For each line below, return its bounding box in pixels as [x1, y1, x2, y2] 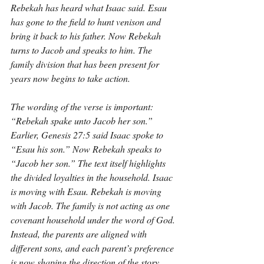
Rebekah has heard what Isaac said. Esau [11, 1, 169, 14]
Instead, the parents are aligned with [11, 227, 149, 240]
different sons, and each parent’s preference [11, 242, 176, 254]
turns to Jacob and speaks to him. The [11, 44, 154, 56]
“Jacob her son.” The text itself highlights [11, 157, 168, 169]
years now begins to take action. [11, 72, 130, 84]
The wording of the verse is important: [11, 100, 156, 113]
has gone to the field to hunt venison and [11, 15, 163, 28]
